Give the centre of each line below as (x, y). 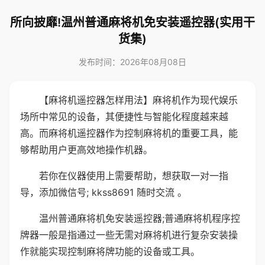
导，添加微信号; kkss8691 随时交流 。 (104, 192)
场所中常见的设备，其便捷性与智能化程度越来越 (124, 117)
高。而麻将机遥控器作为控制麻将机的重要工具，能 (129, 133)
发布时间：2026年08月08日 (132, 62)
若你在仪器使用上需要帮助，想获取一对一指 (134, 176)
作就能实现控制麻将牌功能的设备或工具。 (110, 251)
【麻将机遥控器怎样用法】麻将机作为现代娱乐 (138, 100)
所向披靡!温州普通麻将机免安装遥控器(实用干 (132, 22)
